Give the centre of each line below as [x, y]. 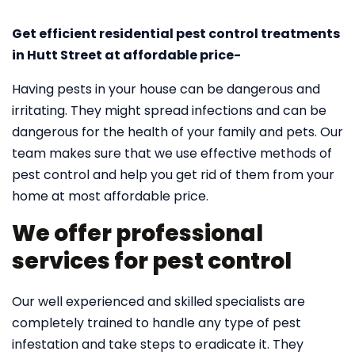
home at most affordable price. [110, 196]
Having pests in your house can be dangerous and [166, 89]
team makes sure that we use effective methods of [172, 153]
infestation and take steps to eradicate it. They [158, 344]
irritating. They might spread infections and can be [169, 111]
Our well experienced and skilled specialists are [158, 302]
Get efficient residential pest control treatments [176, 34]
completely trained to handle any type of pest [157, 323]
